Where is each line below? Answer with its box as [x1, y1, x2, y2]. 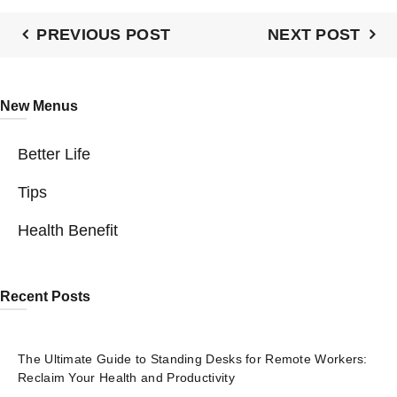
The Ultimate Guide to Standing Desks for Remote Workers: [18, 352, 368, 367]
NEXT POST [267, 25, 361, 43]
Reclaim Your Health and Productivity [18, 370, 235, 385]
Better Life [18, 145, 90, 164]
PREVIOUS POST [36, 25, 171, 43]
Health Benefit [18, 222, 118, 240]
